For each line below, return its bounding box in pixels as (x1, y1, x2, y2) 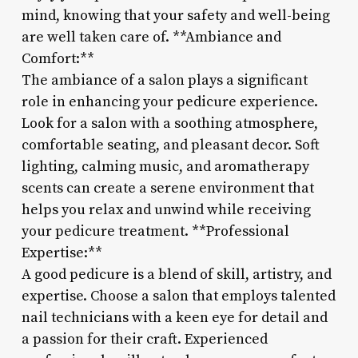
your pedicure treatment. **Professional (21, 221, 289, 241)
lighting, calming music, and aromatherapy (21, 157, 309, 176)
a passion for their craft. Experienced (21, 329, 268, 348)
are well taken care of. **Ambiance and (21, 27, 281, 46)
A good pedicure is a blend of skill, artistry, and (21, 265, 332, 284)
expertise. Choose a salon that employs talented (21, 286, 336, 305)
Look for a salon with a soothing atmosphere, (21, 113, 318, 133)
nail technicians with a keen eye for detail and (21, 308, 328, 327)
